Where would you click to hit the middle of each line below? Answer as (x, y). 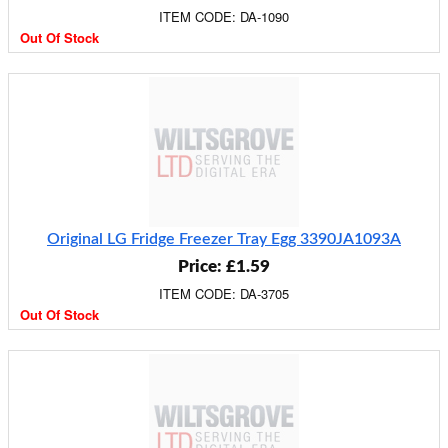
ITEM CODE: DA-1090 (224, 16)
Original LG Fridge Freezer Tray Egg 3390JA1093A (224, 239)
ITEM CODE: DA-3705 (224, 293)
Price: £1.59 (224, 266)
